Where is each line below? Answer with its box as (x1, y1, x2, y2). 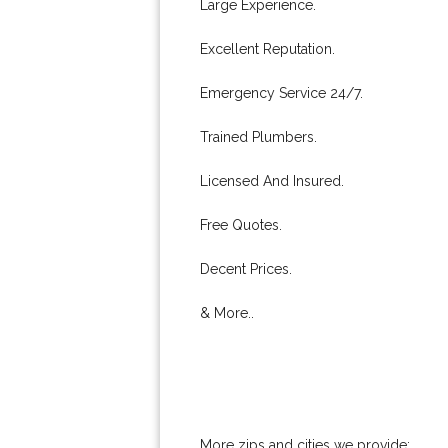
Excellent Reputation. (200, 41, 335, 57)
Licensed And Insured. (200, 173, 344, 189)
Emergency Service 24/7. (200, 85, 363, 101)
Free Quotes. (200, 217, 282, 233)
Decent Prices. (200, 261, 292, 277)
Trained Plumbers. (200, 129, 317, 145)
